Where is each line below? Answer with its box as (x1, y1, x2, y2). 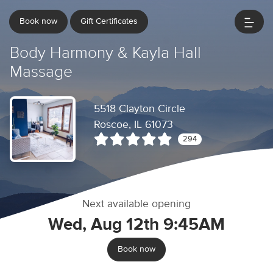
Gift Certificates (80, 17, 138, 26)
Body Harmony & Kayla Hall (10, 45, 201, 62)
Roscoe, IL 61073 (94, 119, 173, 130)
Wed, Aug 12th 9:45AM (48, 216, 225, 233)
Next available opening (82, 199, 191, 210)
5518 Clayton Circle (94, 104, 185, 115)
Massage (10, 64, 73, 80)
